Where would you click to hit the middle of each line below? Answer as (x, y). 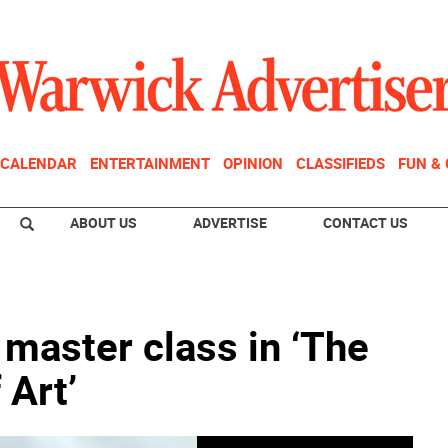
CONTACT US (365, 222)
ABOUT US (103, 222)
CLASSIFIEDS (340, 163)
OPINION (253, 163)
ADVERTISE (230, 222)
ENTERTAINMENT (150, 163)
